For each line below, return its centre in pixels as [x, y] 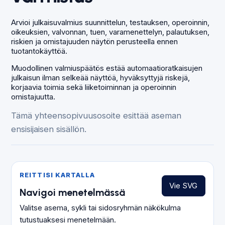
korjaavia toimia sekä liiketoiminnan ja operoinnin [94, 87]
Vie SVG [184, 186]
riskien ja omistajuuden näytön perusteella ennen [95, 41]
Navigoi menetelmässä [73, 192]
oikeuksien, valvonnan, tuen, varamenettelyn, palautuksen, [110, 32]
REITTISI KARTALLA [57, 175]
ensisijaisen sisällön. [49, 129]
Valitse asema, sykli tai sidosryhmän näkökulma [100, 207]
